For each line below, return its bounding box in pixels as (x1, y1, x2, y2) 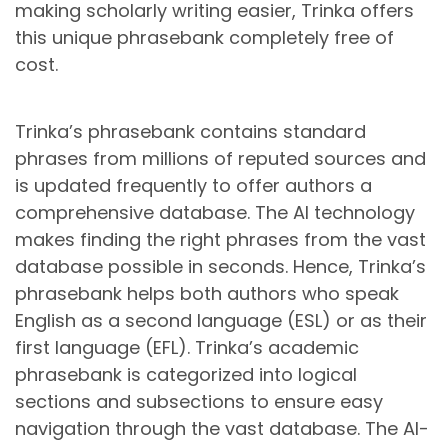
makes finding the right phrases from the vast (15, 226, 426, 252)
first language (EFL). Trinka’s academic (15, 334, 359, 360)
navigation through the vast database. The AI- (15, 415, 429, 441)
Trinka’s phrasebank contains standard (15, 118, 366, 144)
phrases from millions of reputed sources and (15, 145, 426, 171)
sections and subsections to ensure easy (15, 388, 383, 414)
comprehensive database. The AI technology (15, 199, 415, 225)
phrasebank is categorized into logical (15, 361, 357, 387)
